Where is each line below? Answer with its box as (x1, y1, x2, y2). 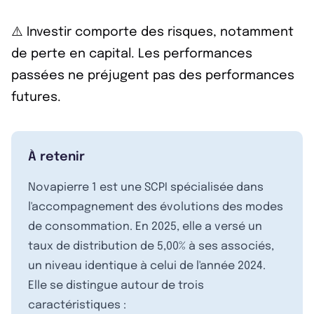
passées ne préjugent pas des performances (11, 69, 294, 82)
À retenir (28, 151, 85, 163)
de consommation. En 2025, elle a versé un (28, 221, 262, 233)
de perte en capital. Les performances (11, 48, 252, 60)
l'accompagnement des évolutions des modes (28, 201, 283, 213)
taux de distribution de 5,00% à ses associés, (28, 240, 274, 252)
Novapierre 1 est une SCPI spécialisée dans (28, 182, 264, 193)
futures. (11, 91, 61, 104)
